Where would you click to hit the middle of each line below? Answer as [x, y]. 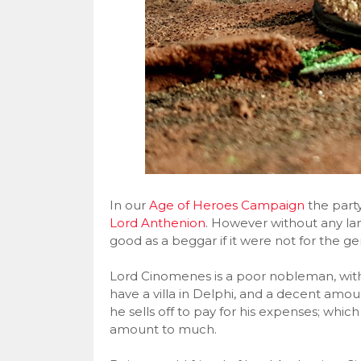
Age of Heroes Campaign [226, 205]
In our [129, 205]
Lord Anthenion [157, 223]
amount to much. [163, 329]
